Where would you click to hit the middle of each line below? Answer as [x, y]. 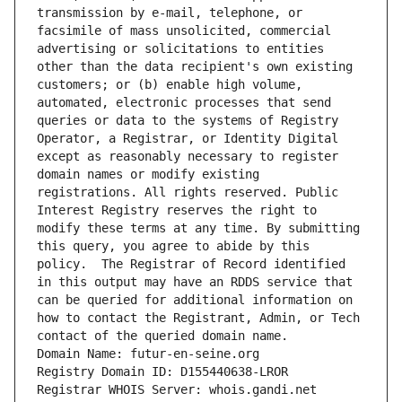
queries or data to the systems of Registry [188, 121]
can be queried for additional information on [195, 300]
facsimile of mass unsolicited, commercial [184, 31]
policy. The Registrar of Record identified [191, 264]
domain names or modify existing [148, 175]
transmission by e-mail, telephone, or [170, 13]
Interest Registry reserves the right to [177, 210]
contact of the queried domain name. [162, 336]
